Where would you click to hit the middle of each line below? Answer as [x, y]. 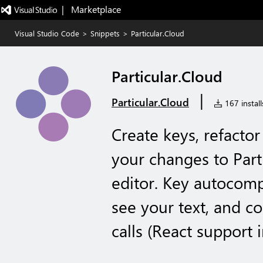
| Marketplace [91, 9]
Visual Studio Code [47, 33]
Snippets [105, 33]
